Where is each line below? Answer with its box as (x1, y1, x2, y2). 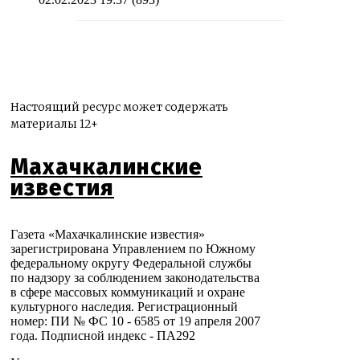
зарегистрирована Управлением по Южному (10, 242, 256, 256)
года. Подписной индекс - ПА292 (10, 329, 195, 343)
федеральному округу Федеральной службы (10, 256, 252, 271)
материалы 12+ (10, 117, 98, 132)
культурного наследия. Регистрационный (10, 300, 238, 314)
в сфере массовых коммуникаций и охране (10, 285, 245, 300)
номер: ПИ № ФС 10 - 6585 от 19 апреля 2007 (10, 314, 260, 329)
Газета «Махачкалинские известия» (10, 227, 205, 242)
